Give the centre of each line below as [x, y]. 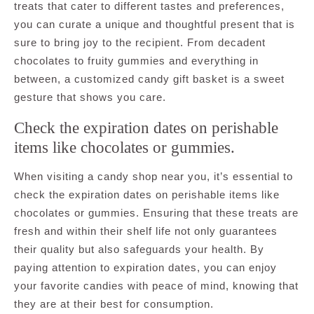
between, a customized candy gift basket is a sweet [149, 78]
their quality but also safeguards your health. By [139, 249]
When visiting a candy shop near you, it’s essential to [153, 176]
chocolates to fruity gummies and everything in [136, 60]
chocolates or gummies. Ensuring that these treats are [156, 212]
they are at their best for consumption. [114, 303]
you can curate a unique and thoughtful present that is [155, 24]
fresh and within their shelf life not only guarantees [146, 231]
